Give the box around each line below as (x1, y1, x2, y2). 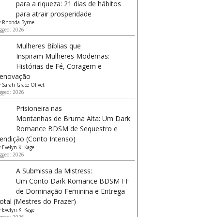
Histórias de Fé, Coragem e (16, 62, 102, 71)
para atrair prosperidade (16, 9, 92, 18)
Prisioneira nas (16, 104, 62, 113)
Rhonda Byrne (2, 19, 34, 26)
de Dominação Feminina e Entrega (16, 186, 125, 196)
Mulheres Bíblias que (16, 41, 81, 50)
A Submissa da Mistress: (16, 166, 92, 175)
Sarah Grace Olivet (2, 81, 45, 88)
